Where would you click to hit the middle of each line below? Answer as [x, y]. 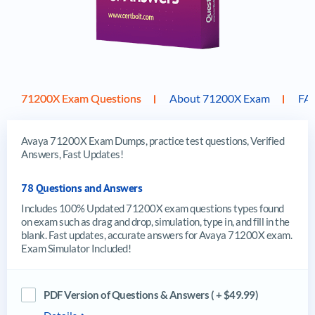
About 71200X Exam [220, 98]
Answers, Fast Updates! [72, 154]
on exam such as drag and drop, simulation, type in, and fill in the [155, 222]
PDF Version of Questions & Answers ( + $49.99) [151, 295]
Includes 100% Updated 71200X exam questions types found [153, 208]
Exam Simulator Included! [76, 249]
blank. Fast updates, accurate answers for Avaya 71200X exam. [156, 235]
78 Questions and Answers [82, 188]
